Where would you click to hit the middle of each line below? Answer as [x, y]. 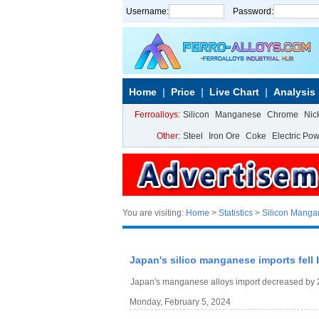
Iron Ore [224, 136]
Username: [147, 11]
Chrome [283, 115]
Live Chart [234, 92]
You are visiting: [154, 213]
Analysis [294, 92]
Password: [253, 11]
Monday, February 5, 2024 [180, 302]
